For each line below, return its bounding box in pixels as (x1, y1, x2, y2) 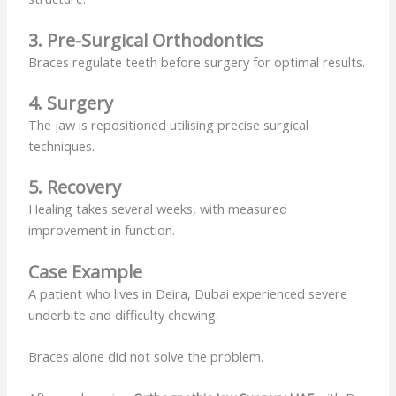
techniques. (28, 136, 95, 155)
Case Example (28, 259, 143, 284)
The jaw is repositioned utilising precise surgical (28, 115, 309, 133)
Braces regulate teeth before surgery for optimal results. (28, 52, 366, 71)
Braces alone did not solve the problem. (28, 346, 264, 365)
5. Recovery (28, 175, 122, 200)
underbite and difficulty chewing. (28, 305, 219, 324)
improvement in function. (28, 221, 176, 240)
